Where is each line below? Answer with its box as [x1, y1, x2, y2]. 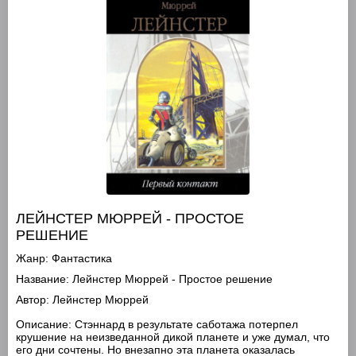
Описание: [16, 318, 72, 331]
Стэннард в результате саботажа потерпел [72, 318, 298, 331]
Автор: [16, 293, 49, 306]
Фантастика [52, 252, 112, 265]
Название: [16, 273, 69, 285]
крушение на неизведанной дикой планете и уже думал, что [16, 331, 330, 343]
